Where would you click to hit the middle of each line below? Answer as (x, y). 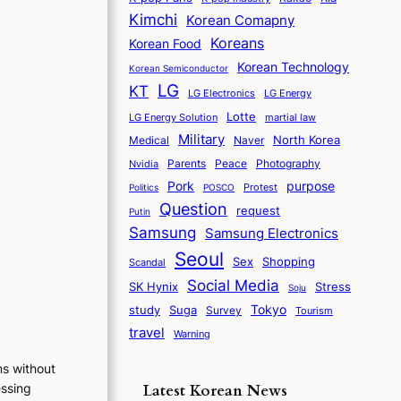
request (258, 210)
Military (201, 139)
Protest (260, 187)
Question (193, 209)
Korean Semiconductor (179, 68)
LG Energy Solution (173, 117)
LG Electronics (222, 93)
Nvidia (144, 163)
